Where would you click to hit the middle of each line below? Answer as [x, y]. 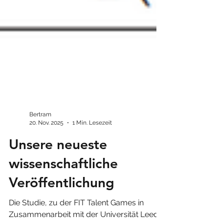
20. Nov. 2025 [46, 158]
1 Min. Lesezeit [92, 158]
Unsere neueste [58, 179]
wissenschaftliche [63, 198]
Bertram [40, 150]
